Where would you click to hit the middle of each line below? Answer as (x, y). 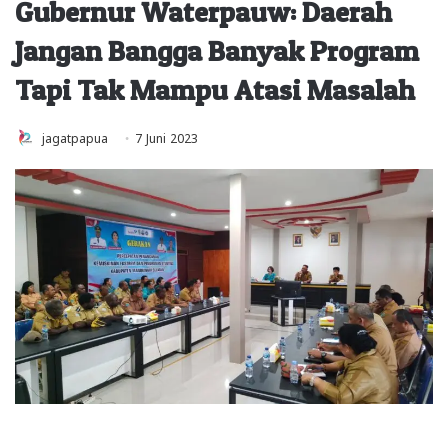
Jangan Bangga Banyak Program (217, 50)
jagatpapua (75, 136)
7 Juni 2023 (166, 136)
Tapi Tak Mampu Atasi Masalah (215, 89)
